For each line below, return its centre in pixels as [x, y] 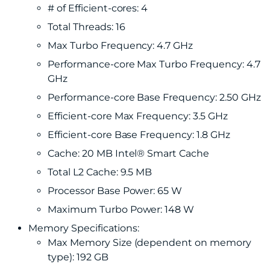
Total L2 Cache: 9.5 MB [100, 172]
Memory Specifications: [84, 228]
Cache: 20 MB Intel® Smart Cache [129, 153]
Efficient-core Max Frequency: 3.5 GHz [138, 116]
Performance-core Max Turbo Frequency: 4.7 [154, 64]
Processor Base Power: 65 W [115, 191]
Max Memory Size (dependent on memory [149, 243]
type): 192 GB [78, 257]
